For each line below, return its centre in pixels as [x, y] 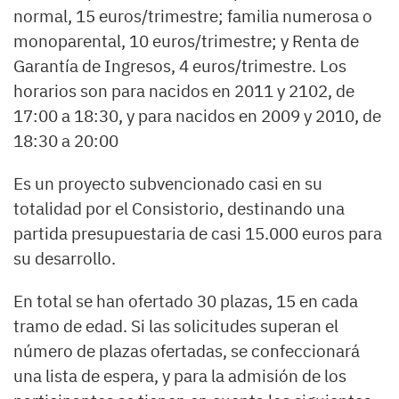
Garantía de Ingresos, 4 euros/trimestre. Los [180, 66]
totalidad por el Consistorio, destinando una [179, 209]
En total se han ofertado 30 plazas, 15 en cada [186, 301]
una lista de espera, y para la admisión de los [180, 376]
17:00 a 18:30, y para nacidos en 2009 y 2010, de [197, 116]
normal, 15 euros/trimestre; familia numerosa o [193, 16]
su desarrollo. [65, 259]
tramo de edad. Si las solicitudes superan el [176, 326]
